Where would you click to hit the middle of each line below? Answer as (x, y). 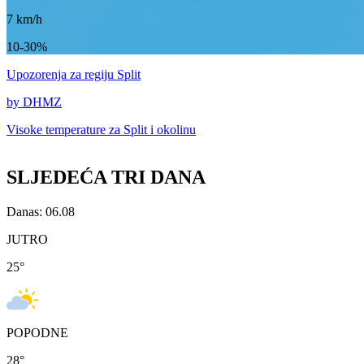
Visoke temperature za (65, 130)
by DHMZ (34, 102)
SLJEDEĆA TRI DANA (106, 178)
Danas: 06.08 (41, 212)
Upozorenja (38, 75)
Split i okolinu (160, 130)
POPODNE (37, 333)
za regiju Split (105, 75)
